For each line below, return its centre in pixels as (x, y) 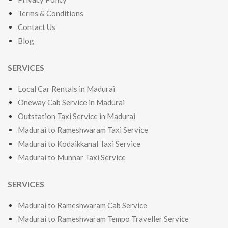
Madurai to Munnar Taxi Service (72, 158)
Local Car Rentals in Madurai (66, 89)
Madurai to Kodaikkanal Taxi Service (79, 144)
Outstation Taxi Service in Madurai (77, 116)
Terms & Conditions (51, 13)
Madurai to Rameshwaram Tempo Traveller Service (103, 219)
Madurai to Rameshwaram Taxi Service (83, 130)
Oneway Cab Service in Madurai (71, 103)
